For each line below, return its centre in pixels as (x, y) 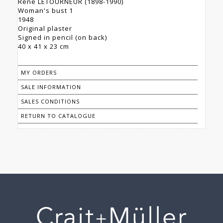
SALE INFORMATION (51, 87)
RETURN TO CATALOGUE (58, 116)
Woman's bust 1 (46, 11)
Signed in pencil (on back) (62, 38)
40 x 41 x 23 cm (44, 47)
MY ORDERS (39, 73)
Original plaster (45, 29)
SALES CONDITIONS (50, 102)
